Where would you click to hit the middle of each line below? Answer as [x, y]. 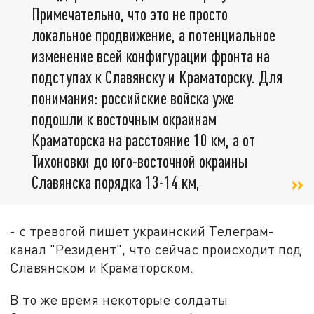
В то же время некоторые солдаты [119, 300]
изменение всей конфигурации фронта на [151, 56]
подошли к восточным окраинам [124, 119]
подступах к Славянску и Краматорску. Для [157, 77]
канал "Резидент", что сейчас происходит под [156, 250]
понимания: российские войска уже [133, 98]
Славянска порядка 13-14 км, [116, 182]
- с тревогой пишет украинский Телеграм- [142, 231]
